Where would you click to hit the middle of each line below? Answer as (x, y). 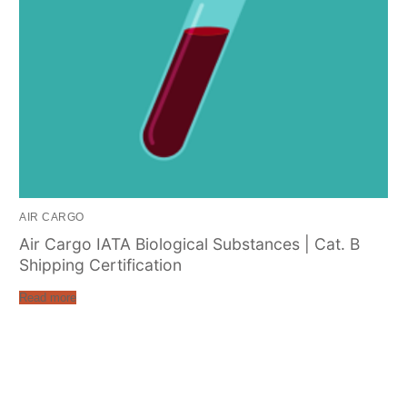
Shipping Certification (101, 264)
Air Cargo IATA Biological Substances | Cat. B (190, 243)
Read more (48, 297)
